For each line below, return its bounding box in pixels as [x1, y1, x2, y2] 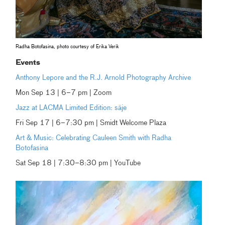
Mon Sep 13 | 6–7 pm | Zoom [16, 89, 112, 97]
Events [16, 59, 41, 67]
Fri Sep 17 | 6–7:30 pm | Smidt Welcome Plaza [16, 120, 167, 127]
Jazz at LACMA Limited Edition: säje [16, 104, 127, 112]
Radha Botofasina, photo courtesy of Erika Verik [16, 44, 120, 50]
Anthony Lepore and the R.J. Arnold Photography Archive [16, 74, 191, 82]
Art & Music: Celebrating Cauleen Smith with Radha [16, 135, 172, 142]
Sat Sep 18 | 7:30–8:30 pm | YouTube [16, 160, 141, 167]
